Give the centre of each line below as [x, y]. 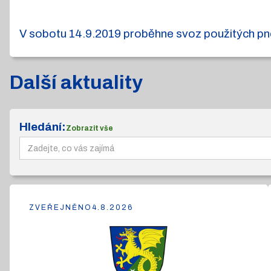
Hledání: [43, 127]
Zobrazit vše [90, 128]
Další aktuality [76, 83]
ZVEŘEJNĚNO [60, 207]
